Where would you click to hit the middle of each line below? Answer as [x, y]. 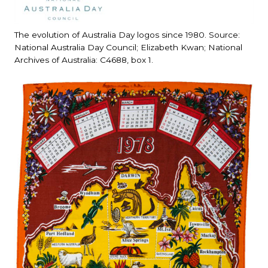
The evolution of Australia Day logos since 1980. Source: [127, 35]
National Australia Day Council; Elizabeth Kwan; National [128, 47]
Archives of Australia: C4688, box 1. [84, 60]
